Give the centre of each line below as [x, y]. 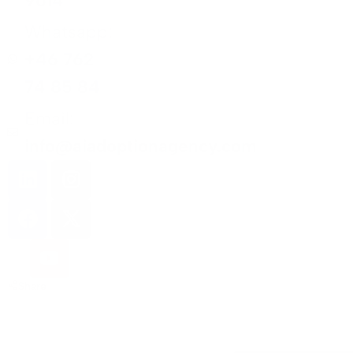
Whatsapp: [69, 32]
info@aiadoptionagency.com [141, 146]
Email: [49, 118]
